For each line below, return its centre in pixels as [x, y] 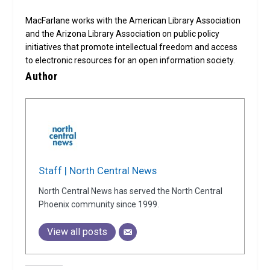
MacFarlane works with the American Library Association [133, 21]
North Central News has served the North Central [131, 191]
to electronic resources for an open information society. [130, 61]
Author [42, 77]
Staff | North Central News [98, 170]
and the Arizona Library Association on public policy [123, 34]
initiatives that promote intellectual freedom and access [132, 47]
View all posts [77, 231]
